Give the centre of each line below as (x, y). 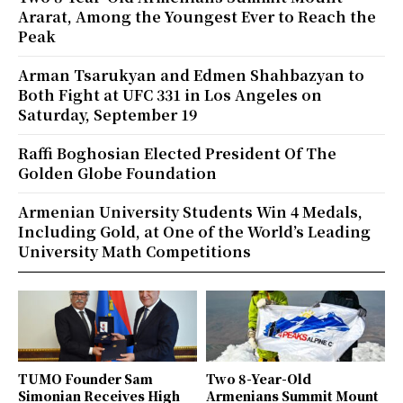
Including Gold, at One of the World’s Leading (194, 231)
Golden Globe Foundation (117, 173)
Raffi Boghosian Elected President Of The (177, 153)
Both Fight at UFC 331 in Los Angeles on (170, 94)
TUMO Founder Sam (85, 379)
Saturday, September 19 (107, 114)
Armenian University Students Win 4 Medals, (190, 211)
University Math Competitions (134, 251)
